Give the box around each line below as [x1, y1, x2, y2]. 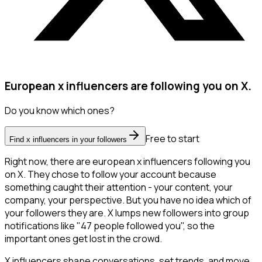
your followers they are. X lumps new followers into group [5, 206, 249, 220]
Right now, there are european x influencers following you [5, 155, 250, 168]
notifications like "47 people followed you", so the [5, 219, 215, 233]
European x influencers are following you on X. [5, 78, 251, 94]
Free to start [146, 132, 199, 146]
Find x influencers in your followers [9, 135, 127, 144]
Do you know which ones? [5, 104, 115, 118]
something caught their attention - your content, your [5, 181, 233, 194]
